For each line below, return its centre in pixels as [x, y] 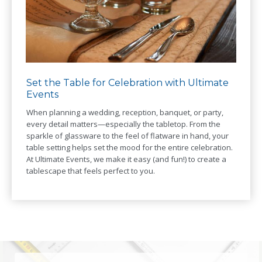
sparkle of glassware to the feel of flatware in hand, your [127, 136]
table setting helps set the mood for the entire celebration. [130, 148]
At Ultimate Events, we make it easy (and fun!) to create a [126, 159]
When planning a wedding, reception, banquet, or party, [125, 113]
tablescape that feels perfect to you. [91, 171]
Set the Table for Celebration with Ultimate [127, 83]
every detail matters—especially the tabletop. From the [123, 124]
